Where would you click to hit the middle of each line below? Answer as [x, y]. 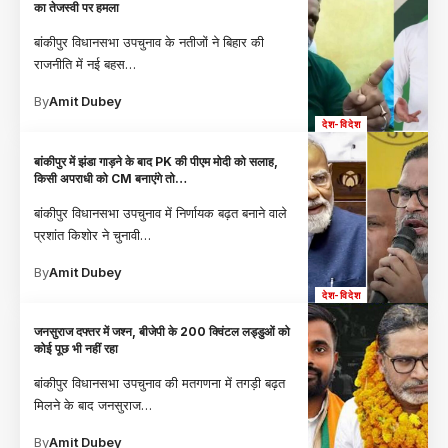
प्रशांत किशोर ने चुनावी [87, 234]
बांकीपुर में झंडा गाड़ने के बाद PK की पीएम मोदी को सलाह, [156, 161]
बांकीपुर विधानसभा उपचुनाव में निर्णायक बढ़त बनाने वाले [161, 212]
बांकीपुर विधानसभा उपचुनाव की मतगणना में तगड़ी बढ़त [160, 383]
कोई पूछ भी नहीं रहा [76, 349]
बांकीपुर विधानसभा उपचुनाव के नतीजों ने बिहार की [149, 41]
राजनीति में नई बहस [80, 63]
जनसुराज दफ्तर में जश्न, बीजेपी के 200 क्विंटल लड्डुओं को [162, 332]
